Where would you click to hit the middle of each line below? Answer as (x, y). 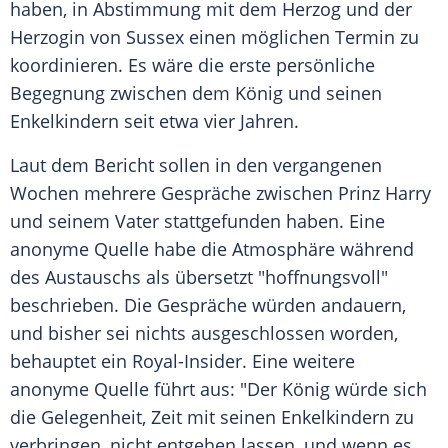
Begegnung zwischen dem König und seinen (196, 93)
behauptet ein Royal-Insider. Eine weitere (182, 361)
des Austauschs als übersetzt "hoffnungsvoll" (199, 277)
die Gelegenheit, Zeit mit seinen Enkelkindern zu (212, 417)
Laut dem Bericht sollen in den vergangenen (196, 165)
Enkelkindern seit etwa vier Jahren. (154, 121)
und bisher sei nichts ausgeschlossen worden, (204, 333)
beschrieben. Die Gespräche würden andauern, (208, 305)
